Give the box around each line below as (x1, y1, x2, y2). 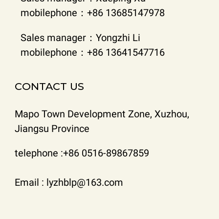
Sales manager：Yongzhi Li (21, 31, 140, 44)
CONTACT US (15, 80, 84, 92)
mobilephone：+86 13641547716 (21, 46, 165, 58)
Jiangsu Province (15, 122, 89, 134)
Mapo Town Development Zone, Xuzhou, (15, 108, 189, 120)
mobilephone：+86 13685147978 (21, 6, 165, 19)
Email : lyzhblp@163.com (15, 176, 123, 188)
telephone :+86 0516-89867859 (15, 147, 149, 159)
